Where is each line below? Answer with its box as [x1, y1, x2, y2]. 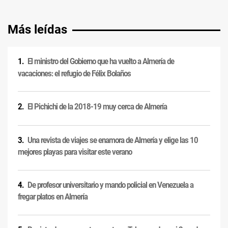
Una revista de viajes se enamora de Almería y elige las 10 [27, 135, 198, 146]
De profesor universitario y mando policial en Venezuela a [27, 180, 193, 190]
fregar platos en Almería [18, 192, 88, 202]
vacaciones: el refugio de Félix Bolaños [18, 68, 131, 78]
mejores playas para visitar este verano [18, 147, 132, 157]
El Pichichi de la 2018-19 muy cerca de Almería [27, 102, 167, 112]
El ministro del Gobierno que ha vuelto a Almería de [27, 56, 174, 67]
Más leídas [8, 22, 67, 37]
